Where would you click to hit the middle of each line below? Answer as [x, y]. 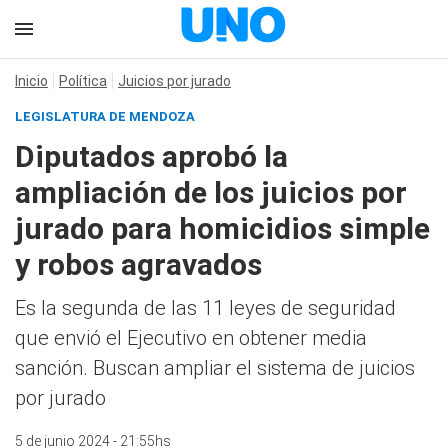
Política [83, 81]
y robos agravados [138, 264]
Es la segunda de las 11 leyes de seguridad [205, 308]
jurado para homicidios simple [222, 228]
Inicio [31, 81]
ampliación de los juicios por [211, 192]
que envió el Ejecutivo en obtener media [191, 338]
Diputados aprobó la [151, 156]
